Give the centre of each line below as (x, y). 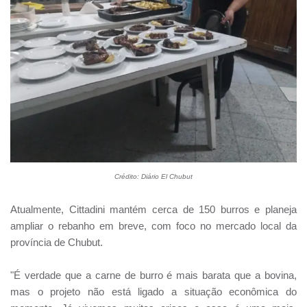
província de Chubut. (57, 242)
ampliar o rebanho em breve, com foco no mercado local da (153, 225)
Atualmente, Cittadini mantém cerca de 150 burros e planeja (153, 209)
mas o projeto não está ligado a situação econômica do (153, 291)
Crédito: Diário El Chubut (153, 176)
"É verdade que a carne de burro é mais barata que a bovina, (153, 275)
